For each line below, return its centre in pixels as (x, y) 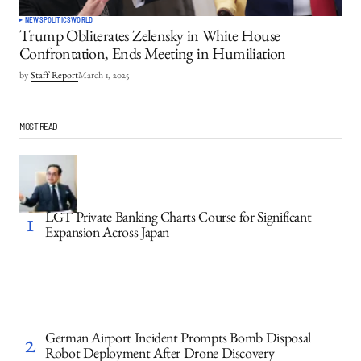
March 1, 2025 (104, 77)
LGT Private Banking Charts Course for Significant (178, 220)
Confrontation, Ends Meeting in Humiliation (153, 57)
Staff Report (54, 77)
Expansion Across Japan (108, 236)
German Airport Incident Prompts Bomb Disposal (178, 341)
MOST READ (39, 126)
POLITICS (57, 20)
